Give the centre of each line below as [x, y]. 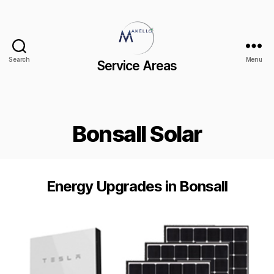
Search [19, 59]
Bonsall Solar [137, 134]
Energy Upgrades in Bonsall [137, 186]
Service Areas [137, 65]
